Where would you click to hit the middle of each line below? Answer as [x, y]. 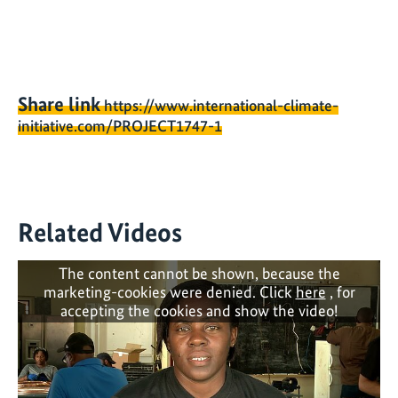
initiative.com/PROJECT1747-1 [120, 126]
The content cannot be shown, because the [199, 273]
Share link [59, 105]
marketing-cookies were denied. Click [169, 291]
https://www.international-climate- [221, 106]
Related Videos [100, 231]
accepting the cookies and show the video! [199, 310]
